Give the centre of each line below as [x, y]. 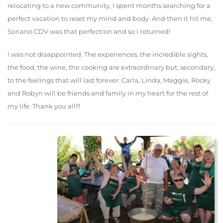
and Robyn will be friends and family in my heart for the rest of [108, 93]
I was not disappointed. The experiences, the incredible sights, [108, 55]
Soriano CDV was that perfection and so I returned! [89, 32]
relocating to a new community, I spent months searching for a [109, 6]
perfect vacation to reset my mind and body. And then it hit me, [110, 19]
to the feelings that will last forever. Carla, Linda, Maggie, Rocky [109, 80]
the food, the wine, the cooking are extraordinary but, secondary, [111, 67]
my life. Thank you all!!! [44, 106]
